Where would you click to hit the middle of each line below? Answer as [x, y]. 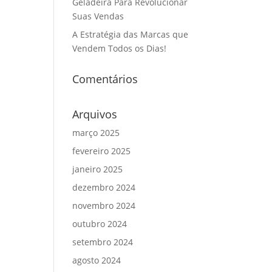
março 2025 [96, 133]
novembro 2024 [104, 206]
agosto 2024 [97, 260]
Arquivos [95, 114]
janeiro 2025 [98, 169]
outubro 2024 [100, 224]
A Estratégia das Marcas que [131, 34]
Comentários [105, 79]
